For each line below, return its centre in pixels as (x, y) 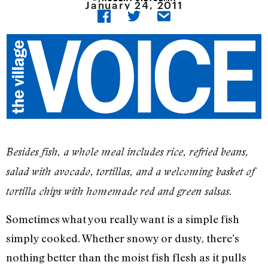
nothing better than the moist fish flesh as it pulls (126, 258)
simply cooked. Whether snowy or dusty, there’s (123, 238)
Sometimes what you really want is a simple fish (123, 219)
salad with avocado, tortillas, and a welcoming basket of (130, 172)
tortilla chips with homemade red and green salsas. (119, 191)
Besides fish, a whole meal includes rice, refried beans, (127, 152)
